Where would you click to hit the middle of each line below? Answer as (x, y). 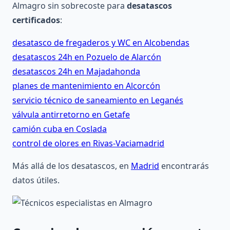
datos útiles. (36, 180)
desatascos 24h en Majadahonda (76, 72)
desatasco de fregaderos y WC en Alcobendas (101, 43)
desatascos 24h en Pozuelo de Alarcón (87, 57)
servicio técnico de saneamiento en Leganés (98, 100)
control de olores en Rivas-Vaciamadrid (88, 143)
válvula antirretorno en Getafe (71, 115)
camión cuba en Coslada (60, 129)
